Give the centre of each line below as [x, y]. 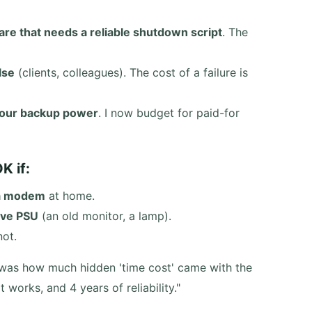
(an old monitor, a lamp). [105, 216]
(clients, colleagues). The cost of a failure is [131, 72]
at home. [70, 196]
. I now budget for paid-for [169, 113]
